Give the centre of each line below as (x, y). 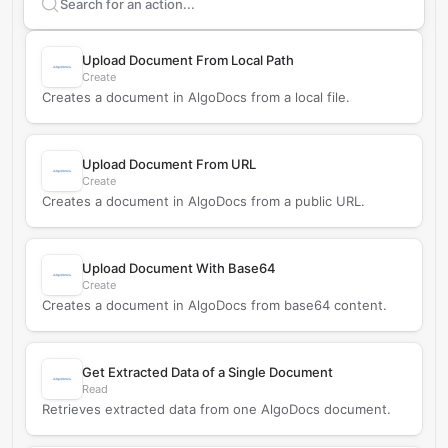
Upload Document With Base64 (179, 268)
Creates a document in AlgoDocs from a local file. (196, 97)
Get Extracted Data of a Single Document (207, 372)
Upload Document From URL (169, 164)
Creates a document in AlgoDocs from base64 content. (214, 305)
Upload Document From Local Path (188, 60)
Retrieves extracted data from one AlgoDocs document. (216, 409)
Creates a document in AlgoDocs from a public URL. (203, 201)
